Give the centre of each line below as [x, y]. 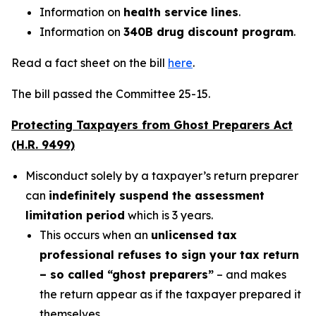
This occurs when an [95, 235]
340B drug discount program [208, 32]
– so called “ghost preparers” [127, 274]
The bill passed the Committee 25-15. [112, 94]
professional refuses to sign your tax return [169, 255]
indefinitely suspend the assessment [157, 195]
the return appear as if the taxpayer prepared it [170, 294]
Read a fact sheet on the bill [90, 63]
